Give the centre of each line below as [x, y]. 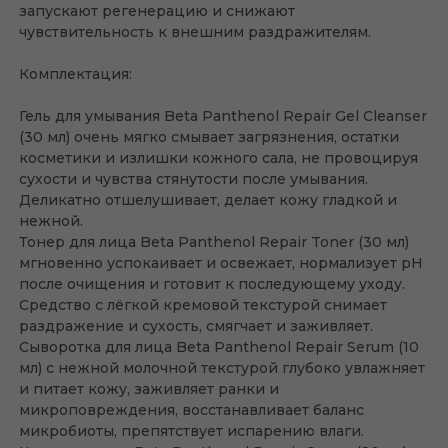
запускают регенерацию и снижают [157, 11]
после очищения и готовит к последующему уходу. [212, 284]
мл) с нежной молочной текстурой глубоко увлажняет [222, 368]
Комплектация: [75, 74]
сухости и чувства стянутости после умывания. [193, 179]
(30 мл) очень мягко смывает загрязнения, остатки [209, 137]
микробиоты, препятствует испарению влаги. [191, 431]
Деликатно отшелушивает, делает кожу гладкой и [208, 200]
